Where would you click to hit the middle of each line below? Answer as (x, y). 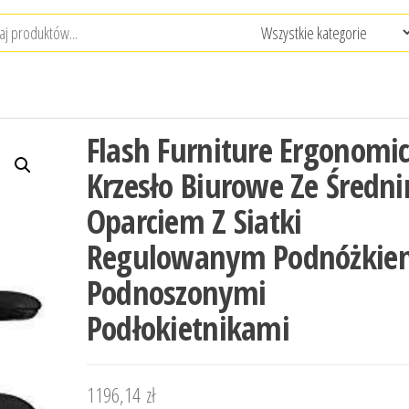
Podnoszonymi (176, 293)
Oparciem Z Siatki (194, 221)
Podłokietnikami (188, 328)
